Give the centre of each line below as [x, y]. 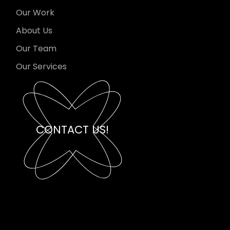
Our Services [42, 66]
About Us [34, 30]
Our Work [35, 12]
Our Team [36, 48]
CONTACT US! [73, 129]
